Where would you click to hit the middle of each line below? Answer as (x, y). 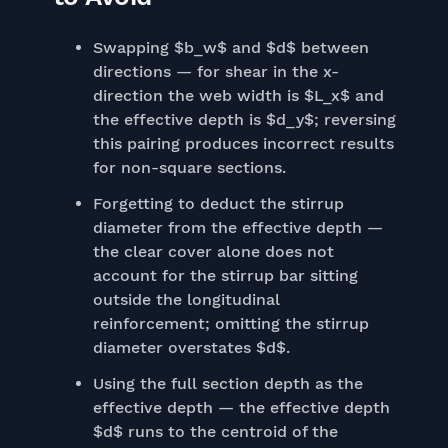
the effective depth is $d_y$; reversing (244, 119)
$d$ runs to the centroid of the (215, 431)
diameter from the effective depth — (237, 227)
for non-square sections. (189, 167)
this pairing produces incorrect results (243, 143)
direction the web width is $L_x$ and (238, 95)
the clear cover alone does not (213, 251)
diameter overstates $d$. (191, 347)
